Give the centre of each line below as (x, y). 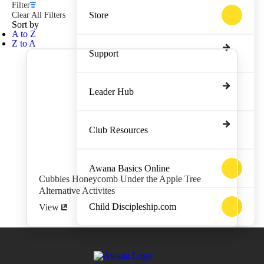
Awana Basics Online (129, 168)
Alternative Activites (77, 190)
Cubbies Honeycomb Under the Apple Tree (120, 179)
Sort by (25, 24)
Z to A (24, 43)
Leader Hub (111, 91)
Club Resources (118, 130)
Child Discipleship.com (133, 206)
